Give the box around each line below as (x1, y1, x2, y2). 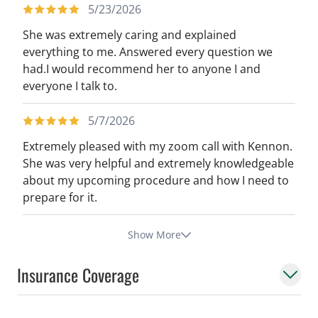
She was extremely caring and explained (23, 26, 236, 43)
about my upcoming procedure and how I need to (23, 172, 289, 188)
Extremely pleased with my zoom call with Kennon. (23, 138, 292, 154)
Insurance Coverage (17, 261, 139, 287)
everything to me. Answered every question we (23, 43, 273, 60)
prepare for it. (23, 189, 97, 205)
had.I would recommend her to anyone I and (23, 60, 261, 77)
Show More (127, 227, 181, 241)
